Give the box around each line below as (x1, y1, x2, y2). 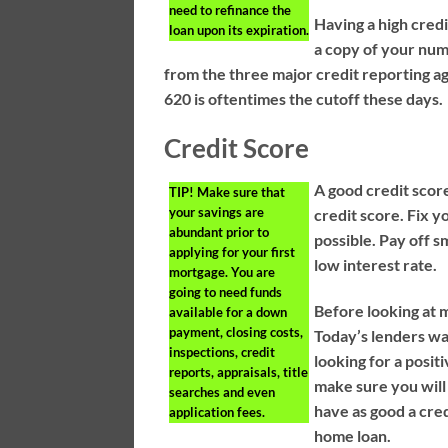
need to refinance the (169, 2, 292, 18)
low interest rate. (314, 255, 438, 275)
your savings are (169, 204, 265, 221)
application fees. (169, 404, 266, 421)
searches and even (169, 384, 276, 401)
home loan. (314, 426, 392, 446)
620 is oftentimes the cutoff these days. (164, 88, 444, 108)
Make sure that (194, 184, 286, 201)
